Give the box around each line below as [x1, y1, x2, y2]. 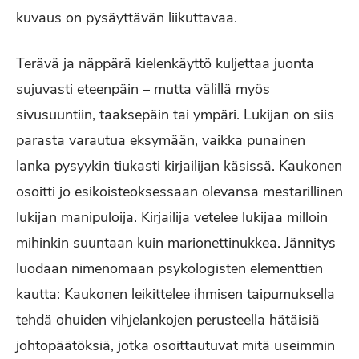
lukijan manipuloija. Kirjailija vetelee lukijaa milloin [16, 208, 328, 227]
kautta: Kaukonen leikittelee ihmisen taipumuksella [16, 284, 335, 304]
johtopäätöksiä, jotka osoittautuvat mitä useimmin [16, 336, 335, 355]
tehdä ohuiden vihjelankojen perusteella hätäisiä [16, 310, 320, 329]
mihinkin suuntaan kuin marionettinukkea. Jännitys [16, 233, 336, 252]
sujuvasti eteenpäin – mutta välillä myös [16, 79, 270, 99]
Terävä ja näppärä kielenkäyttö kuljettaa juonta [16, 54, 314, 73]
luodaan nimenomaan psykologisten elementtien [16, 259, 323, 278]
